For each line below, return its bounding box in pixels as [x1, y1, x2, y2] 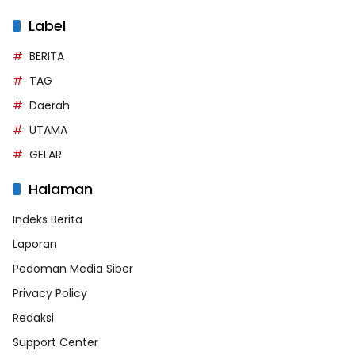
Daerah [29, 97, 70, 113]
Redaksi [13, 309, 54, 326]
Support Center [13, 334, 98, 350]
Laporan [13, 235, 57, 252]
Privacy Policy [13, 284, 87, 301]
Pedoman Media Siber [13, 260, 133, 277]
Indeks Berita [13, 211, 82, 227]
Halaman [29, 178, 93, 199]
